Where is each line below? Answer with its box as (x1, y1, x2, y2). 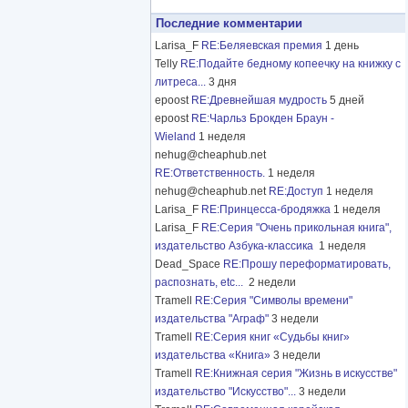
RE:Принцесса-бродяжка (201, 203, 331, 217)
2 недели (249, 276, 296, 290)
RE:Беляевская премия (201, 39, 322, 53)
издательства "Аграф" (155, 312, 269, 326)
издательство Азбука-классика (155, 240, 316, 253)
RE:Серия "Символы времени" (195, 294, 352, 308)
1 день (325, 39, 359, 53)
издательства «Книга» (155, 349, 270, 362)
